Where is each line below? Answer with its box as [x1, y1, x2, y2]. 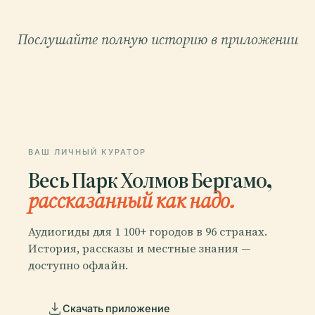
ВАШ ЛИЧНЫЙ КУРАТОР [28, 147, 146, 157]
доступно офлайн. [28, 257, 128, 273]
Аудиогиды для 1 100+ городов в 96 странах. [28, 223, 267, 239]
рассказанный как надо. [28, 186, 235, 214]
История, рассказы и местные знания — [28, 240, 251, 256]
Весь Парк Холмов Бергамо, [28, 166, 272, 194]
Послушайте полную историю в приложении [17, 30, 298, 50]
